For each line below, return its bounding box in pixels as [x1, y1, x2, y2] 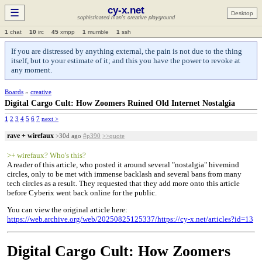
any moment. [11, 65, 52, 74]
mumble [86, 29, 109, 35]
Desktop [231, 9, 253, 16]
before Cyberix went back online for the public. [7, 188, 157, 197]
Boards [5, 88, 23, 95]
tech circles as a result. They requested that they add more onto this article [7, 179, 240, 188]
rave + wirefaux [7, 132, 54, 140]
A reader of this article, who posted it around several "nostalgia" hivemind [7, 160, 239, 169]
